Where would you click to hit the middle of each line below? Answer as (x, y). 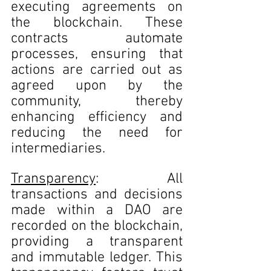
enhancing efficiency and (97, 117)
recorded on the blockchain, (97, 226)
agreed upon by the (97, 86)
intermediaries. (58, 149)
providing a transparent (97, 242)
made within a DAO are (97, 211)
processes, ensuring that (97, 54)
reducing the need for (97, 133)
